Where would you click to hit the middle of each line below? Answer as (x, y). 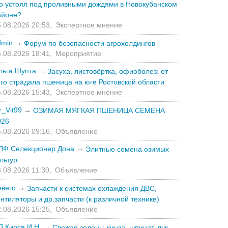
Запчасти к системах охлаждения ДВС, (92, 188)
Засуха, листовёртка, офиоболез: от (108, 72)
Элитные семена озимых (127, 149)
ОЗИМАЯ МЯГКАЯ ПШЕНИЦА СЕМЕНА (99, 110)
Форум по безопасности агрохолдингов (90, 43)
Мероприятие (78, 53)
